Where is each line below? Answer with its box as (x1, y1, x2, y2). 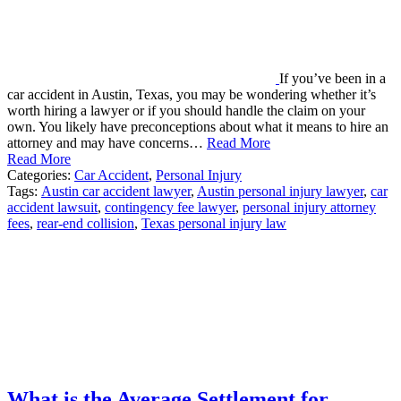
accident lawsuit (7, 200, 98, 216)
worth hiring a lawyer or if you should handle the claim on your (7, 103, 365, 119)
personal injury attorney (243, 200, 376, 216)
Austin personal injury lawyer (197, 183, 363, 200)
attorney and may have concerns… (7, 135, 207, 151)
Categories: (7, 167, 74, 183)
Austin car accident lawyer (41, 183, 191, 200)
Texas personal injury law (141, 216, 286, 232)
